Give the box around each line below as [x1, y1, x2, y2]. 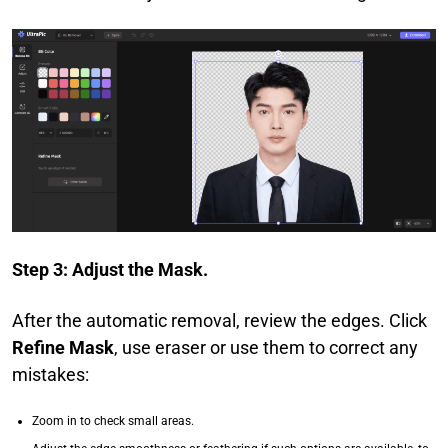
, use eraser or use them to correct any [114, 337, 418, 359]
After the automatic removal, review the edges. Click [12, 310, 427, 332]
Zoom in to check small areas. [32, 414, 194, 429]
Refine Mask [12, 337, 114, 359]
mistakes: [12, 364, 89, 386]
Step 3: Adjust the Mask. [12, 259, 208, 281]
